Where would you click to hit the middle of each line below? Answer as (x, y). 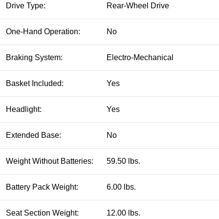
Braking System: (34, 57)
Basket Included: (35, 83)
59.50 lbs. (123, 161)
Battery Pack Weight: (42, 187)
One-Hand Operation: (43, 31)
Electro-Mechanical (140, 57)
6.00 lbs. (121, 187)
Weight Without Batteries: (50, 161)
